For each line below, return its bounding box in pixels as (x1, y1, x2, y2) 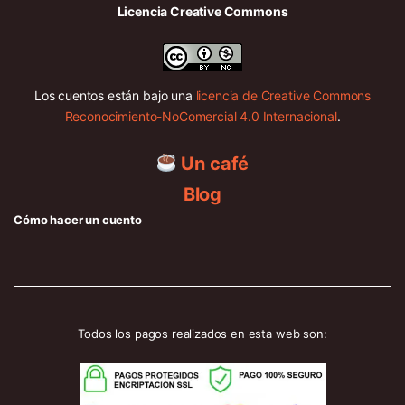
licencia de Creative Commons (195, 87, 372, 103)
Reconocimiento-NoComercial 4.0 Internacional (64, 108, 337, 124)
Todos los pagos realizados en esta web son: (78, 325, 327, 341)
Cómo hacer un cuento (14, 212, 142, 227)
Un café (176, 152, 250, 174)
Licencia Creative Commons (117, 3, 288, 19)
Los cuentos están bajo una (33, 87, 196, 103)
